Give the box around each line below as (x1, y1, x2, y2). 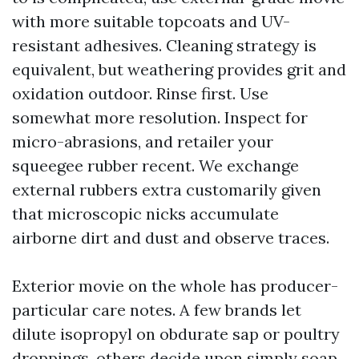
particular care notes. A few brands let (12, 300, 301, 320)
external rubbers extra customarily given (12, 179, 321, 200)
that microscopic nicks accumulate (12, 204, 279, 224)
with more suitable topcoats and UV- (12, 11, 290, 31)
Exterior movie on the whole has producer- (12, 276, 338, 296)
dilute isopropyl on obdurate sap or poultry (12, 324, 340, 344)
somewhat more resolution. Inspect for (12, 107, 308, 127)
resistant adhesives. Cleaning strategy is (12, 35, 317, 55)
